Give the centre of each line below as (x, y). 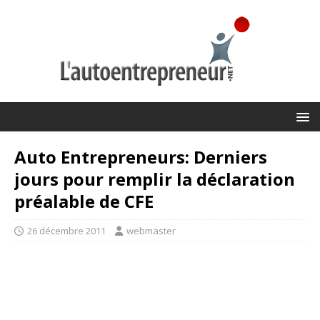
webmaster (151, 231)
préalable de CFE (84, 201)
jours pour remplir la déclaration (155, 179)
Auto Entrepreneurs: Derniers (141, 157)
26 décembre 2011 (66, 231)
